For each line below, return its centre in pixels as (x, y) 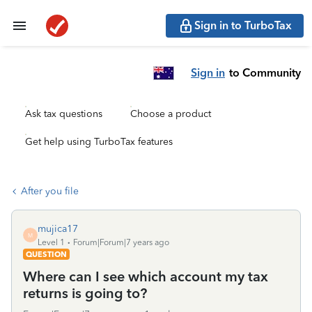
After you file (50, 191)
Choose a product (171, 114)
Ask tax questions (64, 114)
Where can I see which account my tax (146, 276)
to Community (265, 72)
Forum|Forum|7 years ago (121, 242)
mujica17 (58, 229)
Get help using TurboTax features (99, 142)
